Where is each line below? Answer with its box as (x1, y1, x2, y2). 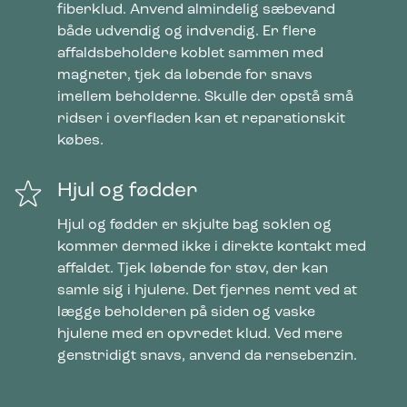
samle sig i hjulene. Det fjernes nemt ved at (57, 283, 357, 298)
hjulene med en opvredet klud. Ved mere (57, 326, 342, 342)
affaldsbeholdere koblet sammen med (57, 45, 323, 61)
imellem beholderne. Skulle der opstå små (57, 89, 353, 104)
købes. (57, 133, 104, 148)
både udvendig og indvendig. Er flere (57, 24, 316, 39)
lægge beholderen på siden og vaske (57, 304, 315, 320)
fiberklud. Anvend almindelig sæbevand (57, 2, 335, 17)
